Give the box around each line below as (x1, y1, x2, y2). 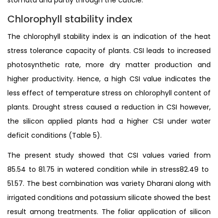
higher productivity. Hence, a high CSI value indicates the (7, 73, 211, 84)
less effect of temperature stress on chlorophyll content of (7, 88, 211, 98)
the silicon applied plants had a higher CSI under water (7, 116, 211, 126)
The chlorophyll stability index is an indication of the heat (7, 31, 211, 41)
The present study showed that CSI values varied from (7, 150, 211, 160)
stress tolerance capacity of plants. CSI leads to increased (7, 45, 211, 55)
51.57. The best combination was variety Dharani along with (7, 178, 211, 188)
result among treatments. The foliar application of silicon (7, 206, 211, 217)
